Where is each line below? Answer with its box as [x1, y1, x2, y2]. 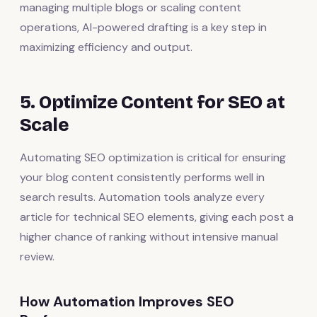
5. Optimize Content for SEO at [20, 91, 285, 113]
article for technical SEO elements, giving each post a [20, 209, 294, 224]
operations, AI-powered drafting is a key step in [20, 19, 267, 35]
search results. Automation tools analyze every [20, 189, 265, 204]
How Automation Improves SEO [20, 292, 234, 311]
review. [20, 248, 54, 264]
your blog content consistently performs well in [20, 169, 265, 185]
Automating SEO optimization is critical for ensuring [20, 149, 286, 165]
